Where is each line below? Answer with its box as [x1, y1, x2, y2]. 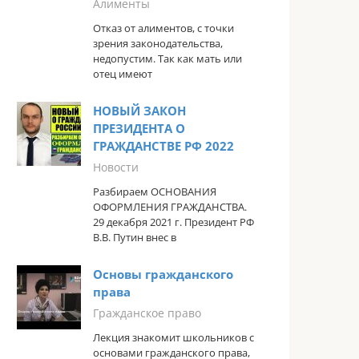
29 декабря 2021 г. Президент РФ [93, 215, 254, 230]
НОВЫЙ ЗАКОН [93, 103, 186, 119]
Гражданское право [93, 305, 201, 321]
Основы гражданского [93, 266, 233, 283]
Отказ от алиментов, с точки [93, 21, 234, 36]
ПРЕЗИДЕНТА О [93, 120, 185, 137]
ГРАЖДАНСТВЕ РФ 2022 [93, 138, 234, 155]
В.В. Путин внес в [93, 230, 176, 245]
